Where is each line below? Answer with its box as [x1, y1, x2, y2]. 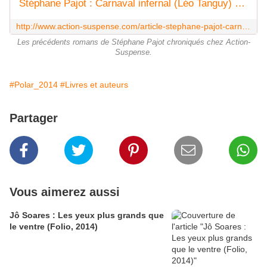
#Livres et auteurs [60, 80, 128, 90]
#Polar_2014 [10, 80, 58, 90]
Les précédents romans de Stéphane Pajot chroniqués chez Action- [17, 38, 250, 47]
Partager [10, 111, 58, 125]
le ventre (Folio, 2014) [10, 222, 98, 232]
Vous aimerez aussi [10, 185, 120, 199]
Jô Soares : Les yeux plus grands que [10, 210, 164, 221]
